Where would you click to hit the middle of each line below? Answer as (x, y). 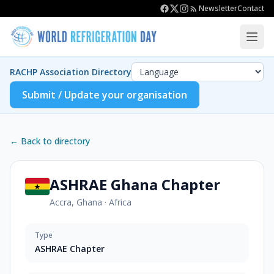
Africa (120, 202)
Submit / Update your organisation (105, 95)
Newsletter (218, 8)
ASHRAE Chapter (70, 249)
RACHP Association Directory (71, 72)
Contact (251, 8)
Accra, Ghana (76, 202)
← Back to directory (50, 141)
